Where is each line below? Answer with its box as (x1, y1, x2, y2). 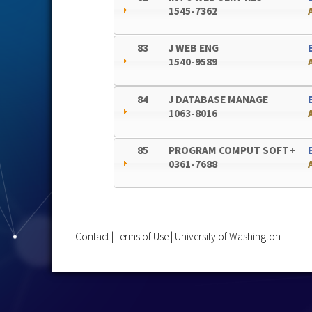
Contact (75, 229, 109, 243)
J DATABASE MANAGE (169, 92, 269, 106)
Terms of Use (116, 229, 169, 243)
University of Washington (175, 229, 281, 243)
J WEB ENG (169, 41, 219, 55)
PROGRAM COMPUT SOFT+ (169, 143, 296, 157)
